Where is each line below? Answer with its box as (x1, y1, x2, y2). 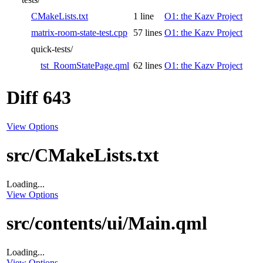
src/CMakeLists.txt (6, 144, 159, 166)
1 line (133, 11, 154, 21)
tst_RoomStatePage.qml (41, 60, 129, 70)
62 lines (133, 60, 162, 70)
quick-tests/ (31, 43, 73, 54)
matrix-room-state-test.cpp (31, 27, 127, 38)
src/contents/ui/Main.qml (6, 213, 207, 234)
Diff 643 (6, 87, 71, 109)
